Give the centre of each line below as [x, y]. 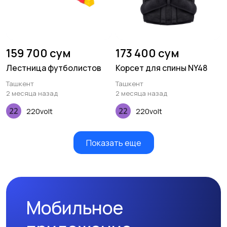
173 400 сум [147, 53]
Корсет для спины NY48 [161, 68]
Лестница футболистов [54, 68]
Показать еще [113, 143]
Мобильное [75, 208]
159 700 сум [39, 53]
